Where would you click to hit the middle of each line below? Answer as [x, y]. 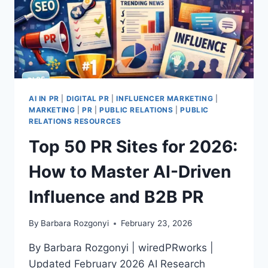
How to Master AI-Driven [130, 171]
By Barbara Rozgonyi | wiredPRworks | [121, 248]
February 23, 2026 [157, 223]
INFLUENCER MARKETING [165, 98]
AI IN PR [44, 98]
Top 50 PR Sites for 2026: [133, 146]
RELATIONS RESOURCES [75, 121]
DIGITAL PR [88, 98]
